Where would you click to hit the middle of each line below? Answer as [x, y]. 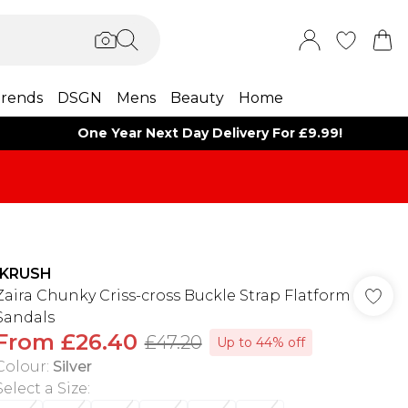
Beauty [197, 98]
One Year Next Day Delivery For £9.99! [210, 133]
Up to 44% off [260, 342]
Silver [72, 367]
